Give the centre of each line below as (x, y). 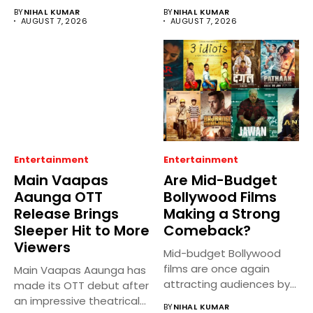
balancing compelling (219, 300)
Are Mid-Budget (220, 181)
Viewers (42, 248)
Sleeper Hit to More (82, 231)
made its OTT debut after (81, 286)
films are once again (217, 269)
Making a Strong (222, 214)
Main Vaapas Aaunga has (80, 270)
